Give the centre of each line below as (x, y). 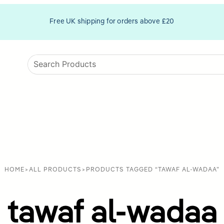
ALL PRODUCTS (55, 170)
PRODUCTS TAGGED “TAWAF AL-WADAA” (153, 170)
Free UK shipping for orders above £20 (112, 22)
